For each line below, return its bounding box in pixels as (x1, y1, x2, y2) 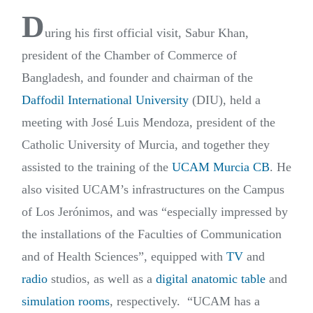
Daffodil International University (22, 93, 189, 108)
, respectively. (110, 294, 180, 309)
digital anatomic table (156, 272, 265, 286)
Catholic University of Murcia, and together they (22, 138, 270, 152)
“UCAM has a (187, 294, 260, 309)
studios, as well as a (48, 272, 156, 286)
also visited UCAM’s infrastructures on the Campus (22, 182, 284, 197)
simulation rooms (22, 294, 110, 309)
